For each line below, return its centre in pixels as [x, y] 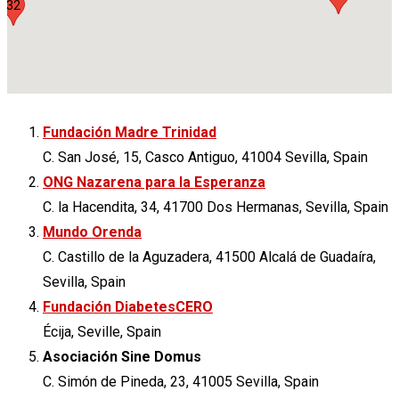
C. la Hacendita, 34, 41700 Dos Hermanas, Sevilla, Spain [216, 207]
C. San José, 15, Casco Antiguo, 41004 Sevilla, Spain [205, 157]
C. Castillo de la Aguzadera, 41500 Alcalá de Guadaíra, [209, 256]
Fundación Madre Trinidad [130, 132]
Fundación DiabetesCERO [128, 306]
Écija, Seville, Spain [102, 331]
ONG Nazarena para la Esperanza [154, 182]
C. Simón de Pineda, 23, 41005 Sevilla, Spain [181, 381]
